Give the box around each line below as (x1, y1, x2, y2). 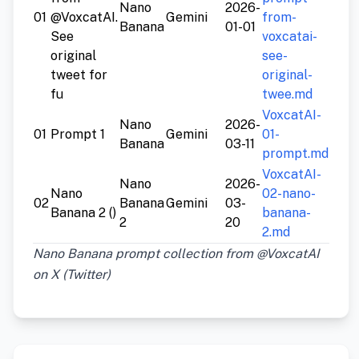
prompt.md (262, 146, 329, 162)
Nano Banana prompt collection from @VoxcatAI (33, 246, 320, 262)
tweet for (50, 67, 107, 83)
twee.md (262, 87, 313, 103)
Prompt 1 (50, 127, 105, 143)
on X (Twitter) (33, 267, 111, 283)
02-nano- (262, 186, 316, 202)
